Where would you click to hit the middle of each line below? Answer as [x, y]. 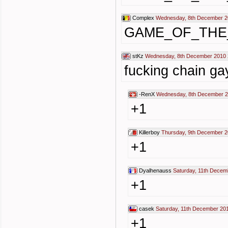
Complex [143, 18]
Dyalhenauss [155, 170]
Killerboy [149, 132]
